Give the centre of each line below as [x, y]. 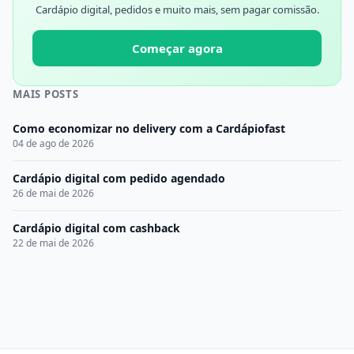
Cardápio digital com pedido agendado [119, 178]
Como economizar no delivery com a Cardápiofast [149, 128]
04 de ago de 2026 [53, 143]
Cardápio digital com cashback [96, 228]
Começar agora [177, 48]
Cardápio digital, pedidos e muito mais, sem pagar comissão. [177, 9]
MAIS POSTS [46, 94]
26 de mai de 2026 [53, 193]
